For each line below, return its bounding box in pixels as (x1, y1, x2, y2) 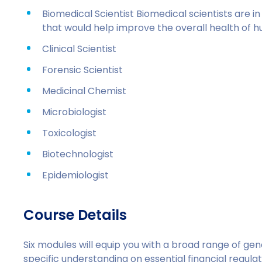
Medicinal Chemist (42, 84, 127, 98)
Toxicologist (42, 126, 97, 140)
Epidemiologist (42, 168, 109, 182)
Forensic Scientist (42, 63, 123, 77)
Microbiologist (42, 105, 107, 119)
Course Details (23, 205, 127, 225)
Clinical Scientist (42, 42, 117, 56)
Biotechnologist (42, 147, 114, 161)
